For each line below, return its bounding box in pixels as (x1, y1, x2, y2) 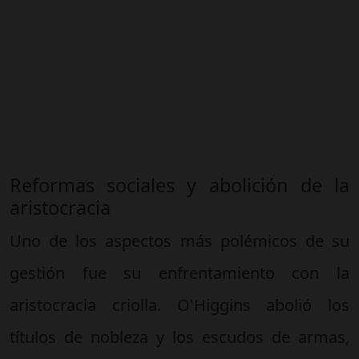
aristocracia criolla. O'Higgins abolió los (10, 294, 349, 316)
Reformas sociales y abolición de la (10, 172, 349, 198)
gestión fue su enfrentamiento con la (10, 262, 349, 284)
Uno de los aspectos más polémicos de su (10, 230, 349, 252)
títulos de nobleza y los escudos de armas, (10, 326, 349, 348)
